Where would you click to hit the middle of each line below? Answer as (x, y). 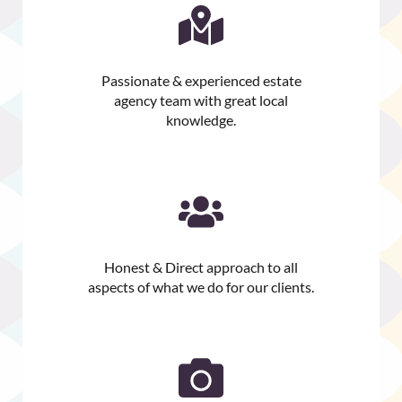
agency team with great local (201, 100)
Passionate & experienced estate (201, 81)
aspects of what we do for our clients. (201, 286)
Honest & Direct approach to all (201, 267)
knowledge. (201, 120)
